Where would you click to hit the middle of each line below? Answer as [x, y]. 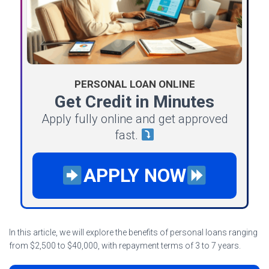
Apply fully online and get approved [134, 119]
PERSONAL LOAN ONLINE [134, 84]
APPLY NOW [134, 175]
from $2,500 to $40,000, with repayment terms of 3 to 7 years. [125, 245]
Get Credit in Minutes [134, 101]
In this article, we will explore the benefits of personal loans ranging [133, 232]
